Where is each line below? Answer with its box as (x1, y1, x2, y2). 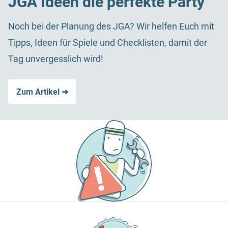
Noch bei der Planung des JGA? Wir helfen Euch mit (8, 21, 214, 32)
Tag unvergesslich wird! (8, 53, 103, 65)
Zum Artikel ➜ (16, 87, 68, 97)
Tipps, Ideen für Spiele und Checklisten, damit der (8, 37, 207, 48)
